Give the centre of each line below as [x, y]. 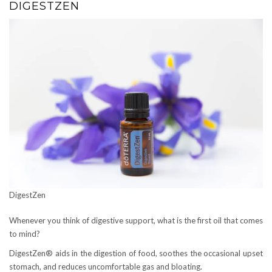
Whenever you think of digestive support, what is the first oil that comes [136, 220]
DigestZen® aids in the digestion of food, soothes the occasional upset [136, 253]
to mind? [25, 233]
